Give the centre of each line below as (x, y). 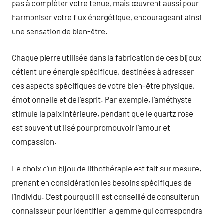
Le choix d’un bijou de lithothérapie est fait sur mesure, (106, 168)
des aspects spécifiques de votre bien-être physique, (103, 85)
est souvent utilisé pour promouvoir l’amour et (91, 127)
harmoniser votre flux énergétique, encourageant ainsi (106, 17)
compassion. (34, 141)
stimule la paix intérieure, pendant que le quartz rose (102, 113)
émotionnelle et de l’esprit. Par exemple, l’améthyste (102, 99)
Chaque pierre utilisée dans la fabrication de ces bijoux (106, 57)
